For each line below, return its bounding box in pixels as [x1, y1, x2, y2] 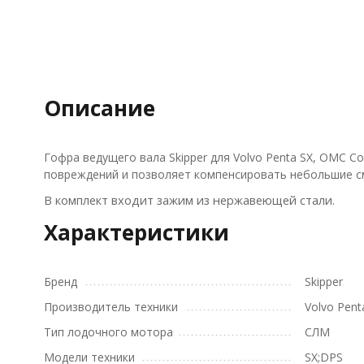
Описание [43, 93, 155, 123]
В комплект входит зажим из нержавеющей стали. [43, 192, 335, 208]
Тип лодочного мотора [43, 324, 173, 340]
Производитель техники [43, 299, 178, 314]
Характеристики [43, 218, 229, 247]
